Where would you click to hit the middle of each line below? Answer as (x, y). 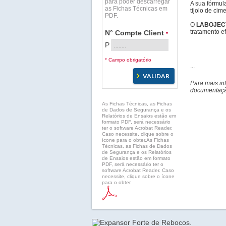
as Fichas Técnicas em (136, 9)
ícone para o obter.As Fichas (135, 140)
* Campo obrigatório (128, 60)
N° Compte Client (135, 33)
